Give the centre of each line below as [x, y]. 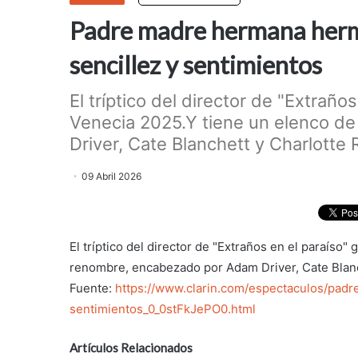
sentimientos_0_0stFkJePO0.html [163, 308]
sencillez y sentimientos [196, 65]
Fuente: [92, 288]
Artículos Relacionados [131, 347]
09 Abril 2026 [111, 177]
